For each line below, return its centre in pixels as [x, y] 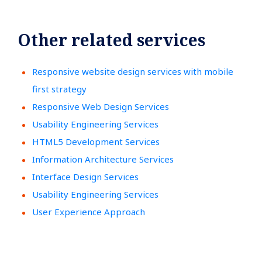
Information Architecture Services [103, 159]
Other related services [111, 39]
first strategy [59, 89]
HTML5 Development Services [96, 141]
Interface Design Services [85, 176]
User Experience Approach [89, 211]
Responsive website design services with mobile [133, 71]
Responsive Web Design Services [101, 106]
